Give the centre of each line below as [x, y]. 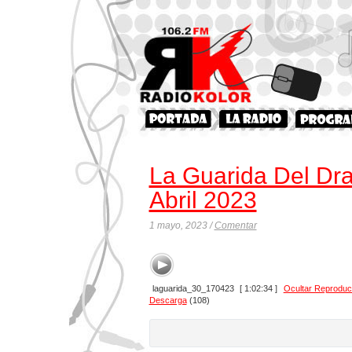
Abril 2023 [203, 200]
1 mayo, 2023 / [181, 225]
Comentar [235, 225]
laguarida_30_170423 [193, 288]
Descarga [168, 300]
